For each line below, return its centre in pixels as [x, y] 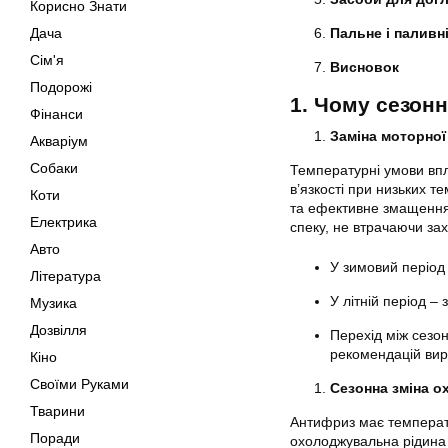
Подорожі [61, 87]
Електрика [63, 222]
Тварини [57, 411]
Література [65, 276]
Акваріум [59, 141]
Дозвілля [58, 330]
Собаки [54, 168]
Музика [53, 303]
